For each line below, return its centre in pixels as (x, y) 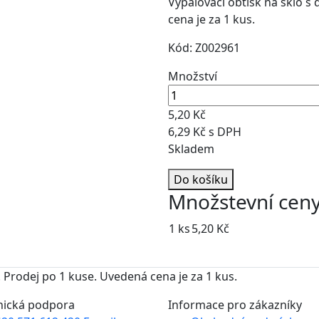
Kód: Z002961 (204, 48)
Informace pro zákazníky (235, 305)
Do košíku (201, 180)
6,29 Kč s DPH (205, 132)
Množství (193, 77)
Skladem (191, 149)
